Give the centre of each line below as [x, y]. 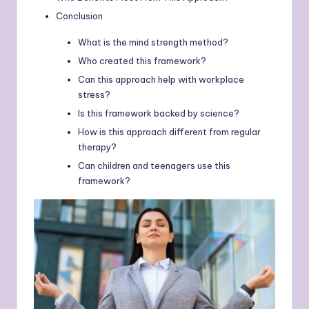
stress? [94, 94]
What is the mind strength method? [153, 42]
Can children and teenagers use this [154, 166]
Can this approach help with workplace [161, 79]
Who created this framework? [142, 60]
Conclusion [79, 16]
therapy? [97, 147]
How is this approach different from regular [169, 132]
